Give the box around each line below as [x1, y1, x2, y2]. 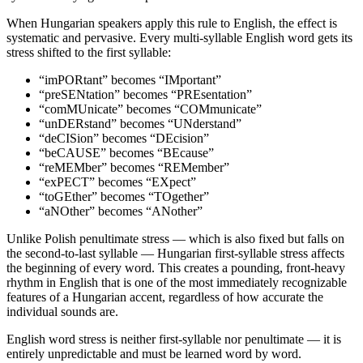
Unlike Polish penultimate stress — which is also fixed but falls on [6, 231, 344, 246]
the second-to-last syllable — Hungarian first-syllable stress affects [6, 246, 344, 260]
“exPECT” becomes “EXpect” [39, 174, 196, 189]
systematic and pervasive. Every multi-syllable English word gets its [6, 30, 352, 45]
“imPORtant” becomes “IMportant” [39, 72, 221, 87]
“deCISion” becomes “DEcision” [39, 130, 209, 145]
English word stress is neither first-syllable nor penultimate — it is [6, 331, 341, 346]
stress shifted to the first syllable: [6, 45, 171, 59]
